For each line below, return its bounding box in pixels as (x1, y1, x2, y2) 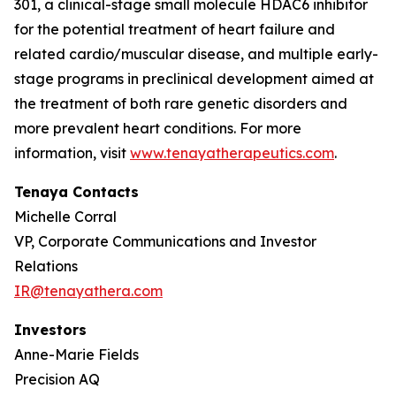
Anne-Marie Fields (14, 346, 139, 363)
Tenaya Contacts (14, 183, 139, 201)
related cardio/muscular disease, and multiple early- (14, 45, 378, 63)
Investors (14, 321, 87, 339)
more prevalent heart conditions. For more (14, 119, 301, 137)
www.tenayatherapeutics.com (130, 144, 334, 162)
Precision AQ (14, 370, 100, 388)
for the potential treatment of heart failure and (14, 20, 335, 38)
